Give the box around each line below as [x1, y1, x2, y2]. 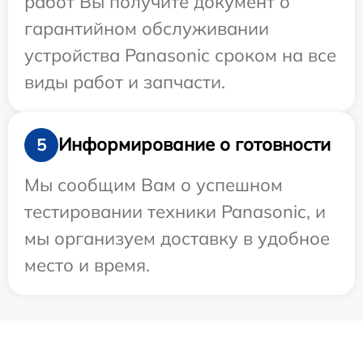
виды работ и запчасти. [24, 70, 225, 93]
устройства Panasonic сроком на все [24, 43, 336, 66]
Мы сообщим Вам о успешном [24, 173, 283, 196]
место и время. [24, 253, 150, 276]
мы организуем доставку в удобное [24, 226, 330, 250]
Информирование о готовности [58, 133, 331, 156]
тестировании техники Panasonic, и [24, 199, 326, 223]
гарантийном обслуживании [24, 16, 269, 40]
